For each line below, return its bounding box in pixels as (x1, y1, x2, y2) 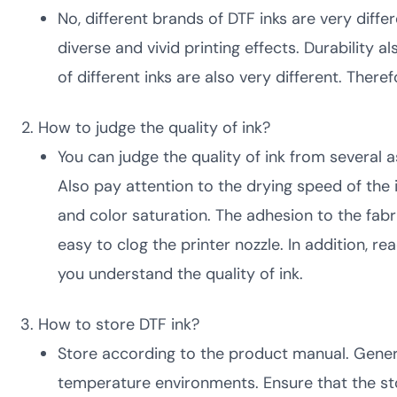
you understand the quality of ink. (58, 263, 303, 284)
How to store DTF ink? (37, 314, 199, 335)
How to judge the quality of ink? (37, 117, 270, 138)
